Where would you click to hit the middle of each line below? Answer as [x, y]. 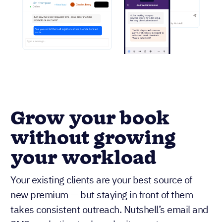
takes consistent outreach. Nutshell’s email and [110, 210]
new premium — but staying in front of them [102, 195]
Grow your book [90, 119]
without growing [93, 139]
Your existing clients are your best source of [101, 180]
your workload [83, 159]
